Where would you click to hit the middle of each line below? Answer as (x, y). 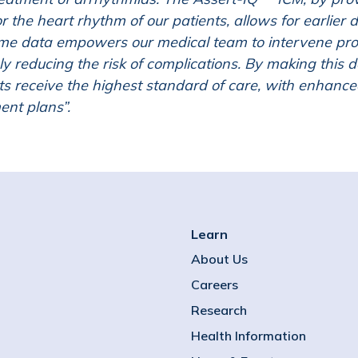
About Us (219, 259)
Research (219, 310)
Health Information (249, 336)
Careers (215, 284)
